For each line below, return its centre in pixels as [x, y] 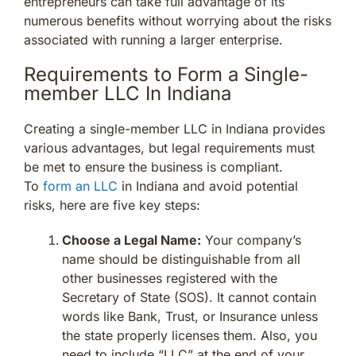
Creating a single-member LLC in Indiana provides [174, 128]
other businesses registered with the [170, 278]
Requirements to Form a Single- [166, 74]
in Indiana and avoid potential [208, 186]
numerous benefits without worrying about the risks [178, 20]
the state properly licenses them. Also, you [190, 335]
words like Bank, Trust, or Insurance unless [190, 316]
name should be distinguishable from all [181, 259]
